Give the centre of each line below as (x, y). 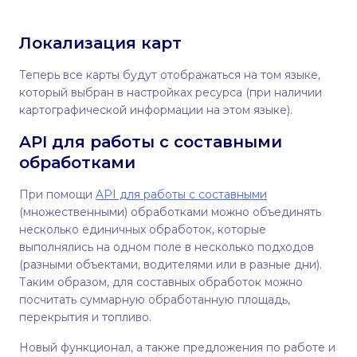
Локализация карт (100, 43)
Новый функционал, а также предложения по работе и (177, 347)
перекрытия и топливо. (85, 317)
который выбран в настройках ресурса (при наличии (171, 92)
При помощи (57, 194)
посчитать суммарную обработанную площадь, (155, 299)
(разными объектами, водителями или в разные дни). (171, 264)
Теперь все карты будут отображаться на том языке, (170, 75)
